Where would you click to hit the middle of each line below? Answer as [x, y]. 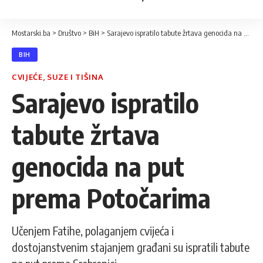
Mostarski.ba [31, 33]
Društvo [70, 33]
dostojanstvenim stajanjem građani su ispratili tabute [131, 247]
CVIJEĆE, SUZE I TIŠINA [58, 77]
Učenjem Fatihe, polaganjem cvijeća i [93, 230]
